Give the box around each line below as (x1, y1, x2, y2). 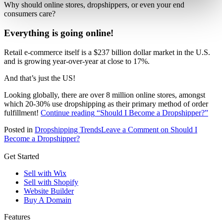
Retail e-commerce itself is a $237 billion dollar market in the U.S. (4, 48, 210, 56)
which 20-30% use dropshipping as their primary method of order (4, 99, 208, 108)
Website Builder (24, 186, 74, 195)
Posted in (4, 125, 35, 134)
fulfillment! (4, 108, 41, 117)
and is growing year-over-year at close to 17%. (4, 56, 150, 65)
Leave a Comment (101, 125, 159, 134)
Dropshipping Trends (35, 125, 101, 134)
